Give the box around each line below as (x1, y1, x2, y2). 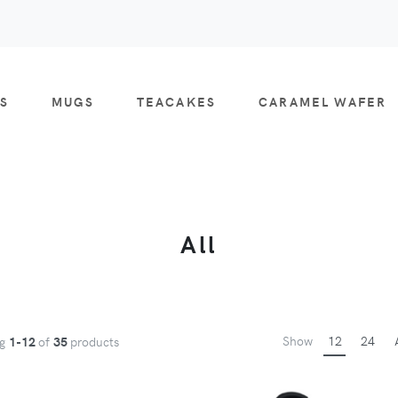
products (70, 331, 119, 350)
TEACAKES (136, 92, 217, 111)
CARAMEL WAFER (259, 92, 387, 111)
